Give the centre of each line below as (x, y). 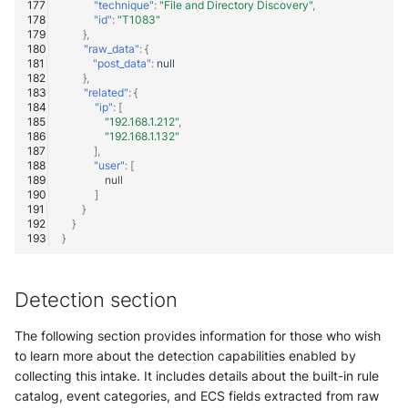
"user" (109, 165)
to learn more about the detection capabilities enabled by (185, 356)
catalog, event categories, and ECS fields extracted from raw (197, 396)
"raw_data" (112, 48)
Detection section (96, 300)
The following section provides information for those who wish (198, 336)
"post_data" (122, 63)
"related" (106, 92)
